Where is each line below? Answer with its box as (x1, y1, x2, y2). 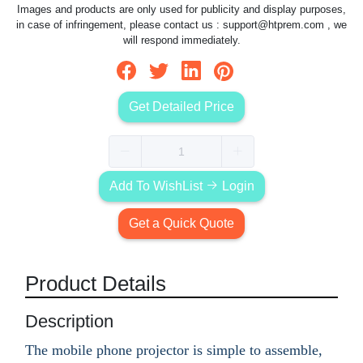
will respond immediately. (122, 34, 241, 47)
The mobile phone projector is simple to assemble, (25, 341, 322, 358)
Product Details (25, 271, 166, 296)
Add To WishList (109, 178, 206, 193)
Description (25, 310, 113, 331)
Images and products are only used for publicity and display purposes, (17, 3, 346, 16)
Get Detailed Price (129, 99, 234, 113)
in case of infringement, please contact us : (16, 19, 223, 32)
